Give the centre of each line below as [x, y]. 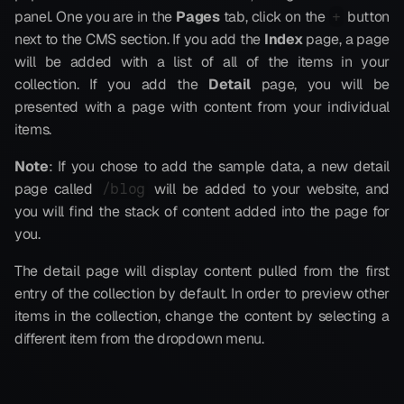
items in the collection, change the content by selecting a [202, 316]
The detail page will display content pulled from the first [202, 271]
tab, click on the [274, 17]
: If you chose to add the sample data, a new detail [219, 166]
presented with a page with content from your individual [202, 107]
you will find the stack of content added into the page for [202, 211]
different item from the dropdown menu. [139, 339]
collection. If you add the [111, 84]
